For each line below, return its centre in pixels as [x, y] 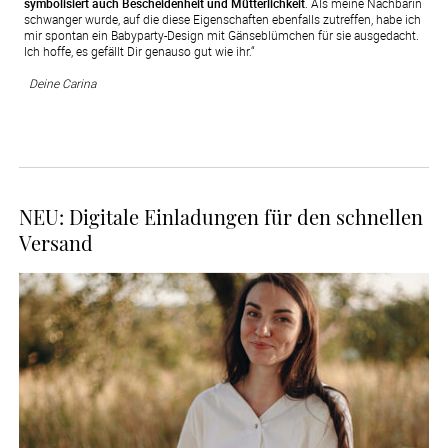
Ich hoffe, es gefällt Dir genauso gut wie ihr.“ [139, 51]
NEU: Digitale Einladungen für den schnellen [220, 217]
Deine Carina [62, 83]
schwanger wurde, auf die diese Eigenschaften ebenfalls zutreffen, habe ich [222, 19]
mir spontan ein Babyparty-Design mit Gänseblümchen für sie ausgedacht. [221, 35]
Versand [55, 243]
